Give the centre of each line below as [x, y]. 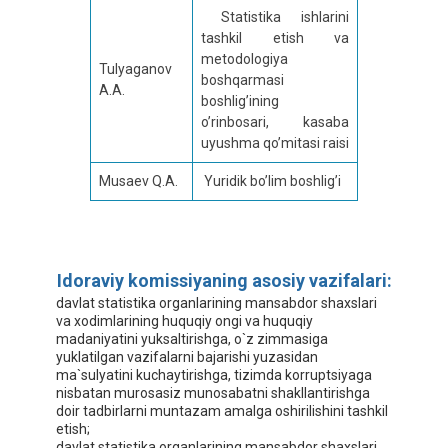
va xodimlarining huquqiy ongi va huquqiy [184, 321]
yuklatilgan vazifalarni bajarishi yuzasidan [187, 357]
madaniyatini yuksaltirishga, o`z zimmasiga [192, 339]
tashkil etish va [275, 38]
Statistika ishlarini [275, 17]
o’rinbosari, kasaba [275, 122]
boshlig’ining [240, 101]
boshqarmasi [242, 80]
